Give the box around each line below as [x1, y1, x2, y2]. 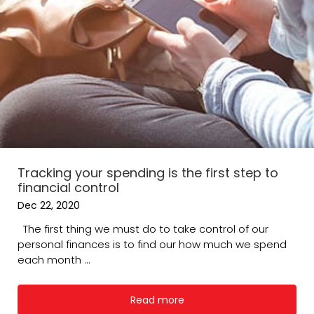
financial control [18, 179, 119, 197]
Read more [130, 292, 184, 307]
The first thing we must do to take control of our [18, 221, 268, 236]
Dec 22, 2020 [18, 198, 80, 213]
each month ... [18, 252, 90, 267]
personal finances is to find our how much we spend [18, 236, 287, 252]
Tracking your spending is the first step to [18, 164, 278, 182]
